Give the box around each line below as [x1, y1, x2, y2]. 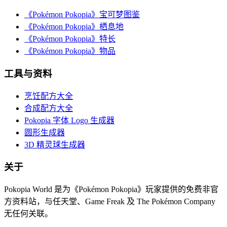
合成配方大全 [24, 103, 73, 112]
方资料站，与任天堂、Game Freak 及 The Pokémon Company [4, 197, 215, 206]
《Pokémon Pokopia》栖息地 [24, 22, 124, 31]
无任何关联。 [4, 209, 53, 218]
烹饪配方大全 [24, 91, 73, 100]
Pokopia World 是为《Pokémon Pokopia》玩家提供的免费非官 [4, 185, 218, 194]
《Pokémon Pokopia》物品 [24, 47, 116, 56]
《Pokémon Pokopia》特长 [24, 34, 116, 44]
